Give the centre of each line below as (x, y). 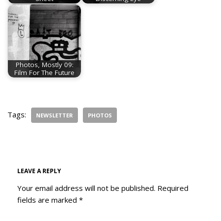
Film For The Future (44, 73)
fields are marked (48, 200)
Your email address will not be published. (86, 188)
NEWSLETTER (55, 115)
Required (173, 188)
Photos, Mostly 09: (44, 65)
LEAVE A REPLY (39, 171)
